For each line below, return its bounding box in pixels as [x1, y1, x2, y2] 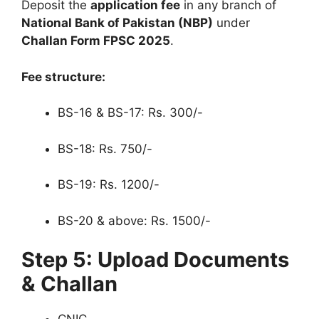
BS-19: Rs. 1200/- [58, 177, 159, 192]
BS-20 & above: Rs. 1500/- [58, 213, 211, 228]
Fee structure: [21, 69, 105, 84]
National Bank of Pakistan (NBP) [21, 16, 213, 31]
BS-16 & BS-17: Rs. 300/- [58, 105, 203, 120]
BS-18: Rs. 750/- [58, 141, 152, 156]
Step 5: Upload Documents [21, 247, 289, 273]
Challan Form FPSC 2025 [21, 33, 170, 48]
